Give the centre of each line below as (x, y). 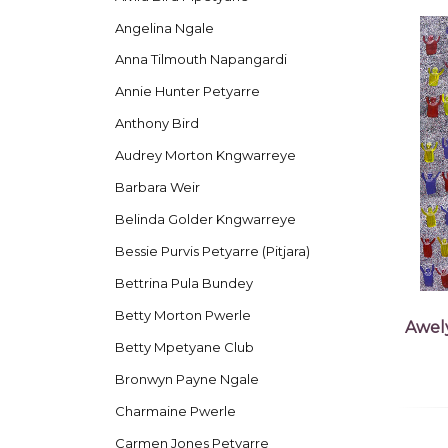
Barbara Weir (157, 187)
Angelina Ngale (164, 27)
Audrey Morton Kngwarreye (205, 155)
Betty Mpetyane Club (184, 347)
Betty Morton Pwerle (182, 315)
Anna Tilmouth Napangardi (200, 59)
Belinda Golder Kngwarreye (205, 219)
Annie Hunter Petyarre (187, 91)
